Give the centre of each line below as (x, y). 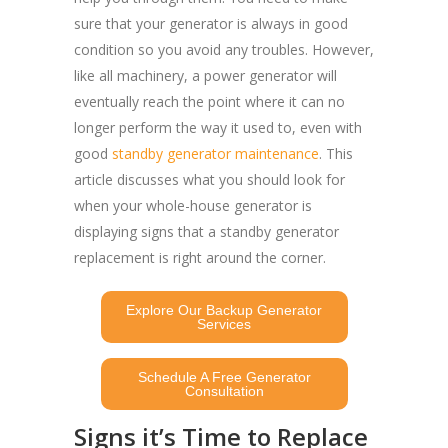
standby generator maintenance (215, 153)
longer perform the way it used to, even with (218, 127)
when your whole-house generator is (193, 205)
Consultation (224, 390)
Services (224, 323)
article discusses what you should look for (209, 179)
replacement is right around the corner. (200, 257)
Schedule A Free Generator (224, 376)
